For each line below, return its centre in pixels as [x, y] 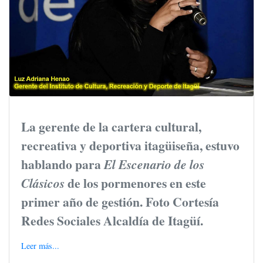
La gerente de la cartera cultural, [111, 127]
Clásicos [43, 183]
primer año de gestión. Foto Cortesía [120, 202]
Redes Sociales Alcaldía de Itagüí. [112, 221]
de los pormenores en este [135, 183]
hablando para [63, 164]
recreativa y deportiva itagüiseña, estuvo [130, 146]
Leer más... [40, 246]
